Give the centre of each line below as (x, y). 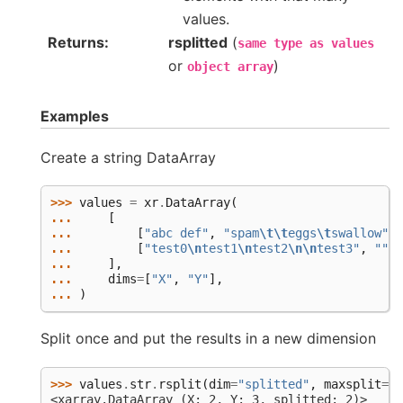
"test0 (166, 249)
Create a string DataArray (128, 157)
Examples (75, 116)
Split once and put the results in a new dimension (208, 339)
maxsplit (353, 384)
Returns (76, 43)
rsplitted (198, 43)
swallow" (360, 233)
